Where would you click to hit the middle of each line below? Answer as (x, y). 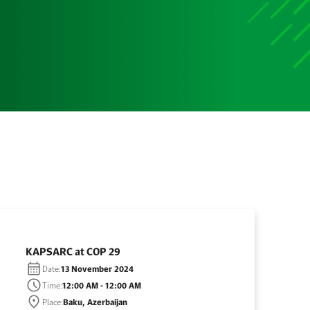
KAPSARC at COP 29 (73, 251)
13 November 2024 (98, 268)
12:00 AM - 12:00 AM (102, 285)
